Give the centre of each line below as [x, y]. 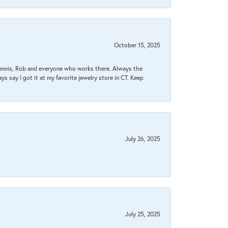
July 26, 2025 [143, 139]
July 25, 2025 [143, 214]
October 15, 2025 [137, 45]
